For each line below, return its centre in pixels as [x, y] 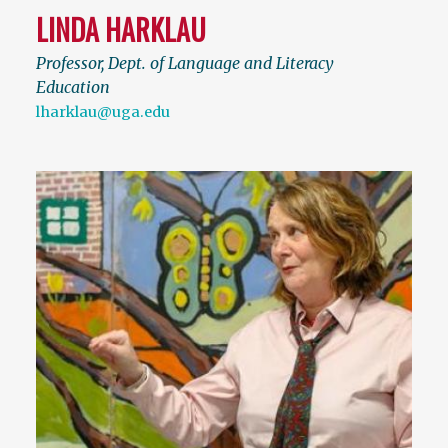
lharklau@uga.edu [103, 112]
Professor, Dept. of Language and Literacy [185, 63]
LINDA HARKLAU [121, 30]
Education [73, 87]
